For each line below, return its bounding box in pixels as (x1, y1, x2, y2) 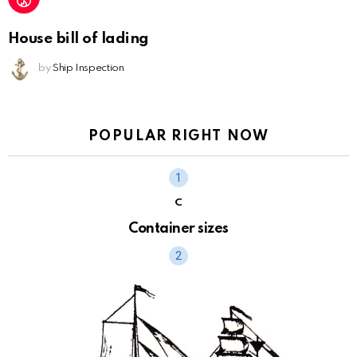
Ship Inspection (52, 62, 124, 73)
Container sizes (128, 221, 229, 236)
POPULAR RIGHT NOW (88, 128, 269, 143)
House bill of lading (8, 30, 149, 46)
